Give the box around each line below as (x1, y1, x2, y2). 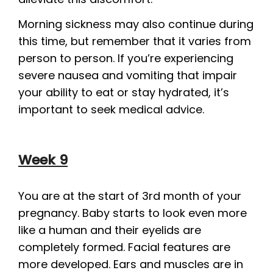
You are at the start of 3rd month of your (18, 188, 241, 204)
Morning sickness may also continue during (18, 16, 253, 32)
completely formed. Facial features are (18, 239, 230, 255)
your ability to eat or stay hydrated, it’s (18, 84, 229, 100)
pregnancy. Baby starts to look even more (18, 205, 247, 221)
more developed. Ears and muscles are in (18, 256, 243, 272)
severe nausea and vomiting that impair (18, 67, 237, 83)
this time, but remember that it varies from (18, 33, 251, 49)
